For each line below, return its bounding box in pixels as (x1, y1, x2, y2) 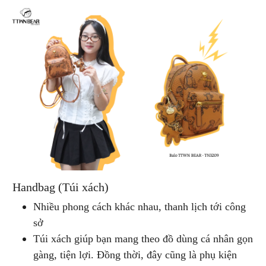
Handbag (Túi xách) (9, 180, 109, 194)
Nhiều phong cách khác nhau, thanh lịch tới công (33, 200, 246, 213)
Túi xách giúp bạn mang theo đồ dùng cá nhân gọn (33, 232, 253, 245)
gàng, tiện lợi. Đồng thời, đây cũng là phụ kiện (33, 248, 237, 261)
